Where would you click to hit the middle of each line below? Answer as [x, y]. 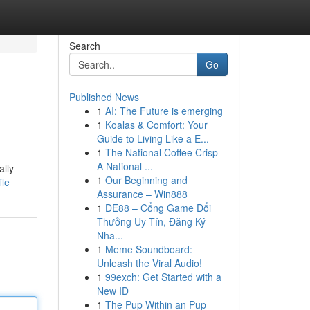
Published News [104, 97]
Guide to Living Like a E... [153, 138]
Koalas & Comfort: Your [156, 125]
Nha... [110, 235]
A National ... [125, 166]
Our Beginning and [146, 180]
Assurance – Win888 [142, 194]
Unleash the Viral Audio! [149, 263]
